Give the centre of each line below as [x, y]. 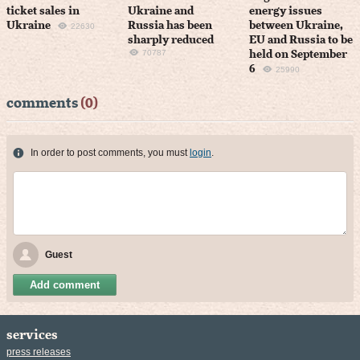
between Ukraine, [297, 26]
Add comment [65, 285]
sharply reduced [171, 41]
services [32, 335]
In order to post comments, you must [110, 153]
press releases [39, 352]
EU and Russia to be [301, 41]
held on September [299, 55]
